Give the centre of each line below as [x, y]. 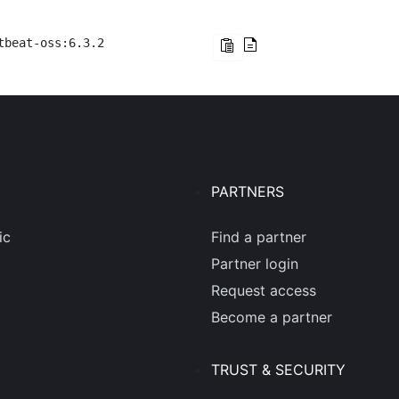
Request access [264, 290]
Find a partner [259, 237]
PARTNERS [248, 191]
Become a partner [272, 317]
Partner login [255, 264]
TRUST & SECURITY [279, 370]
